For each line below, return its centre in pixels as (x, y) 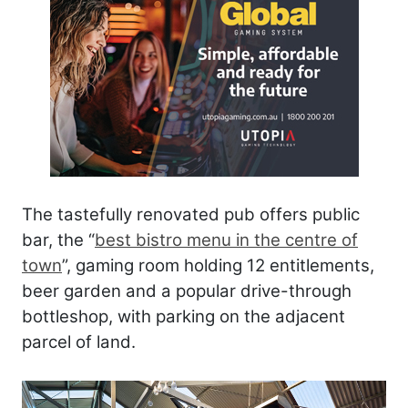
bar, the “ (58, 240)
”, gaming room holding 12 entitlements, (218, 265)
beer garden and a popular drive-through (187, 291)
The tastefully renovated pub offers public (191, 214)
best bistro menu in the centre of (226, 240)
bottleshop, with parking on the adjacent (184, 316)
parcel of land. (79, 342)
